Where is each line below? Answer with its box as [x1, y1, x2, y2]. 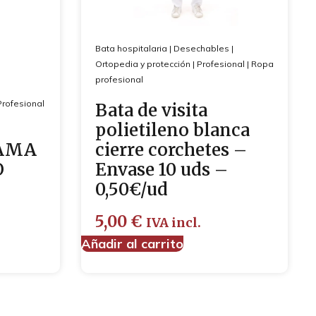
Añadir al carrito [80, 235, 183, 252]
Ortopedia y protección [95, 58, 190, 69]
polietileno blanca [95, 119, 250, 141]
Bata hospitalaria [95, 42, 167, 54]
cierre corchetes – [95, 138, 247, 161]
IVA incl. [145, 214, 201, 231]
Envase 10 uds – [95, 158, 228, 181]
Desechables [173, 42, 229, 54]
